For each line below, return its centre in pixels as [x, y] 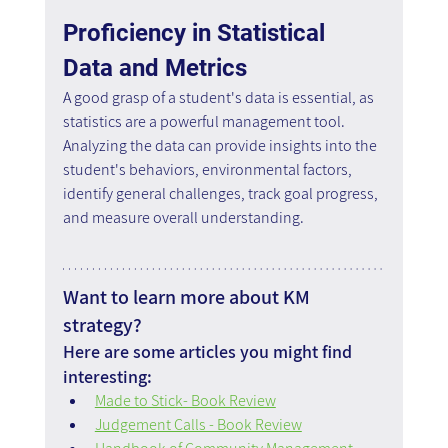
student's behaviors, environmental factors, [208, 169]
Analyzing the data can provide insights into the [221, 145]
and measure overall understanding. [183, 217]
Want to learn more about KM [188, 296]
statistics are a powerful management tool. [205, 121]
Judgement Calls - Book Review [198, 424]
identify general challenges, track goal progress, [221, 193]
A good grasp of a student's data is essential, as [219, 97]
